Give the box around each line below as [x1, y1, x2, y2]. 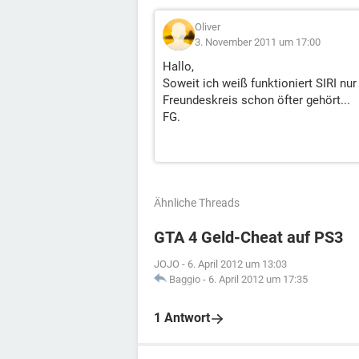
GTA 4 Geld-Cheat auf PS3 [154, 228, 343, 247]
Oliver [195, 21, 220, 33]
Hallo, [163, 59, 194, 74]
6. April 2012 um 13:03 [188, 258, 287, 270]
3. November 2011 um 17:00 [195, 36, 321, 48]
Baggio [169, 273, 200, 285]
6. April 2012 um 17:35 [208, 273, 308, 285]
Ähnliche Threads [154, 196, 240, 209]
